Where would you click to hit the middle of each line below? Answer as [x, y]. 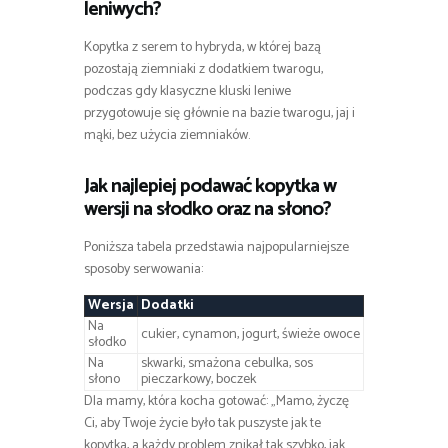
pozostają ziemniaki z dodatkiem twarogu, [203, 69]
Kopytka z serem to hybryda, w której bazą [202, 47]
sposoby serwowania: [143, 269]
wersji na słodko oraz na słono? [207, 209]
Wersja [110, 305]
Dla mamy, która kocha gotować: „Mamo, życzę [216, 401]
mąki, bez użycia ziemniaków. [167, 135]
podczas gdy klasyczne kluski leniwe [187, 91]
